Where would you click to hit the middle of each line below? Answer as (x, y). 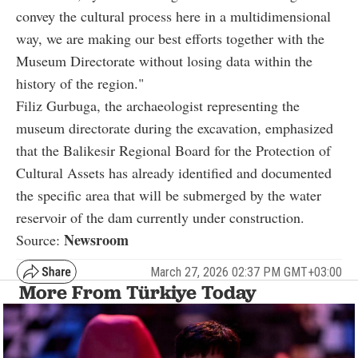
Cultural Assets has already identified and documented (174, 173)
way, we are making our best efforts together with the (170, 39)
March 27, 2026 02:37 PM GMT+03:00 (246, 272)
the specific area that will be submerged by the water (169, 195)
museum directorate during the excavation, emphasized (175, 128)
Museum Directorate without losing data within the (164, 61)
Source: (40, 240)
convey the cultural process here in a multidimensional (173, 16)
